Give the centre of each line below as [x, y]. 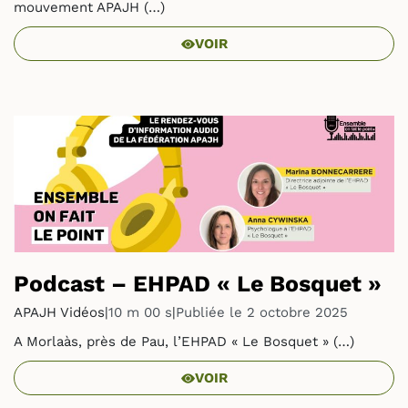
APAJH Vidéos [59, 312]
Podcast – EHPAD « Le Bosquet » [198, 284]
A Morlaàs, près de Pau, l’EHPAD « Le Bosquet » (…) [184, 342]
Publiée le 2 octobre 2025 [262, 312]
